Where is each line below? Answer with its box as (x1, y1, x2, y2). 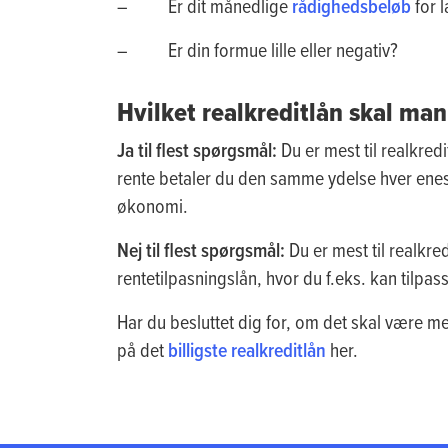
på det (117, 335, 168, 363)
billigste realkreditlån (168, 335, 326, 364)
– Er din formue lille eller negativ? (117, 35, 398, 63)
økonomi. (117, 191, 188, 219)
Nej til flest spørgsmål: (117, 235, 289, 264)
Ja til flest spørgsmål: (117, 135, 281, 164)
